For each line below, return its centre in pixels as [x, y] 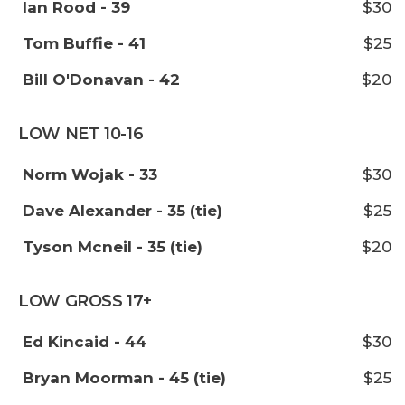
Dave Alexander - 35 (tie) [122, 211]
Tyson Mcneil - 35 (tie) [113, 247]
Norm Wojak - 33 [90, 174]
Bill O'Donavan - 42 [101, 80]
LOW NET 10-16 [81, 134]
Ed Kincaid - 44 [85, 342]
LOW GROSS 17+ [85, 301]
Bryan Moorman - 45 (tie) [124, 378]
